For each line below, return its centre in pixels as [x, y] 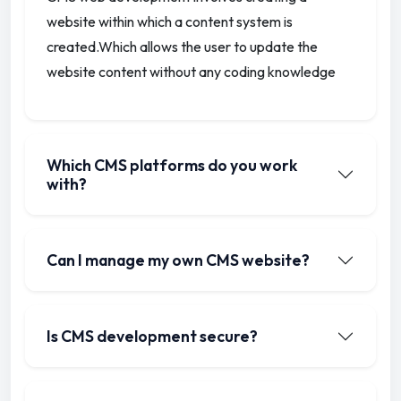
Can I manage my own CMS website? [178, 260]
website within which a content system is [170, 22]
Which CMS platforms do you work [172, 166]
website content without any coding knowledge [191, 72]
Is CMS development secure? [152, 337]
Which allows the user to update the [208, 47]
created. [73, 47]
